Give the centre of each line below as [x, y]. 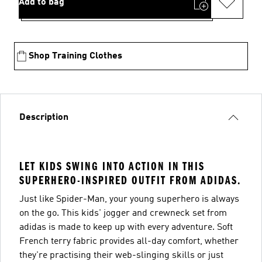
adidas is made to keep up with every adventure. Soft [126, 227]
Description [44, 118]
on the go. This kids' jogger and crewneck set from [123, 213]
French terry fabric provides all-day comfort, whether [129, 242]
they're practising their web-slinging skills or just [121, 256]
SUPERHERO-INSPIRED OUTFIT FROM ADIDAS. [130, 180]
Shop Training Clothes [75, 56]
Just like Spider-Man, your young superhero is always [129, 199]
